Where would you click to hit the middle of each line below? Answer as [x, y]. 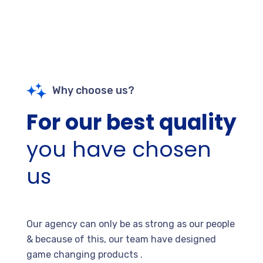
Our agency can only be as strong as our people [131, 224]
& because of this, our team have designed [121, 239]
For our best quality [131, 122]
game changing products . [85, 254]
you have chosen [119, 149]
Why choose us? [93, 90]
